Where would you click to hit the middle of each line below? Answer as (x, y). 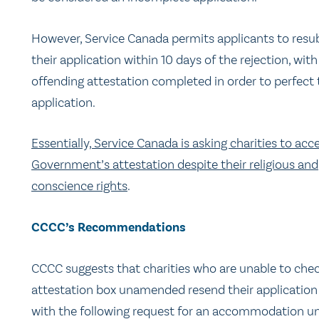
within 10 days (163, 59)
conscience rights (79, 186)
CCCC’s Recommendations (109, 227)
